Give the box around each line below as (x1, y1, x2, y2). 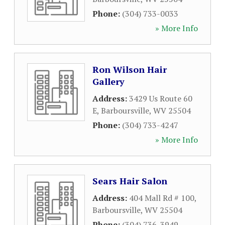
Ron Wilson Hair (92, 63, 167, 75)
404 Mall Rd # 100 (129, 192, 194, 203)
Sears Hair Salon (92, 175, 167, 187)
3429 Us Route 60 (129, 93, 192, 104)
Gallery (92, 75, 125, 87)
